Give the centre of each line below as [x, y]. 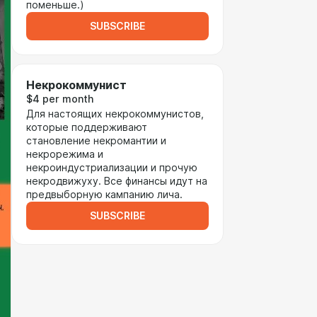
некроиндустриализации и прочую [112, 168]
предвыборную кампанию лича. [104, 195]
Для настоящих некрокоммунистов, [115, 114]
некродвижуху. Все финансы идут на [117, 181]
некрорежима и [65, 154]
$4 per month [60, 99]
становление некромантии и [96, 141]
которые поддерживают [87, 127]
